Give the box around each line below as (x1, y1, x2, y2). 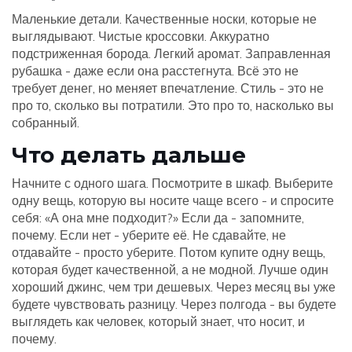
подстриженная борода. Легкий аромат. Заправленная (12, 46, 331, 62)
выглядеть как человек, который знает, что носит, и (12, 313, 305, 330)
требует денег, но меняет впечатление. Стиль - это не (12, 80, 324, 97)
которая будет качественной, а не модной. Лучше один (12, 262, 328, 278)
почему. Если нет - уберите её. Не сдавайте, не (12, 227, 286, 244)
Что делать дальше (12, 141, 246, 169)
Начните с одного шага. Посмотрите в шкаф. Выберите (12, 175, 333, 192)
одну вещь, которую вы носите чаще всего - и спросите (12, 192, 334, 209)
